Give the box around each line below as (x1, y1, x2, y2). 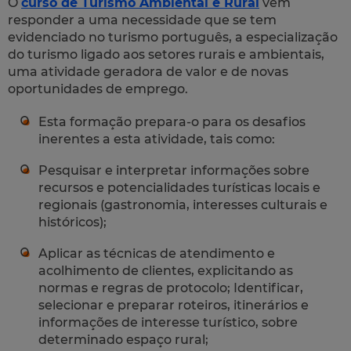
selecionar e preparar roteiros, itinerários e (38, 297, 309, 313)
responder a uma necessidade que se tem (8, 12, 277, 27)
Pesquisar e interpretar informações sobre (38, 162, 309, 178)
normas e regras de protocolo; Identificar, (38, 280, 303, 295)
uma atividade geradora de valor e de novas (8, 63, 288, 79)
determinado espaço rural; (38, 331, 208, 347)
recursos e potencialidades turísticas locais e (38, 179, 320, 195)
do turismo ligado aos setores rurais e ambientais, (8, 46, 324, 62)
